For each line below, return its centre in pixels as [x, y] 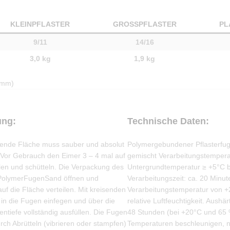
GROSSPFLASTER [145, 24]
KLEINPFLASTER [40, 24]
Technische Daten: [168, 121]
